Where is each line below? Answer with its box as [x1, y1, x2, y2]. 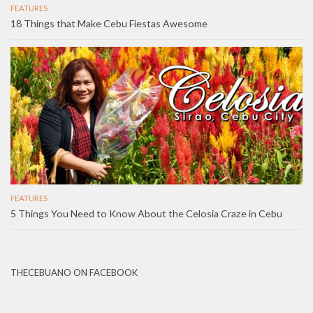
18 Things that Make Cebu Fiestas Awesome [10, 17, 208, 30]
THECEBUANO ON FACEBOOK [10, 267, 138, 279]
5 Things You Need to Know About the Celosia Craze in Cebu [10, 208, 282, 220]
